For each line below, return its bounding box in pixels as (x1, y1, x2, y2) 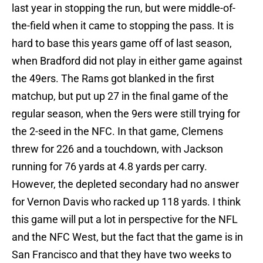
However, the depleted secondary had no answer (12, 178, 239, 191)
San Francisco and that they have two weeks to (12, 248, 231, 261)
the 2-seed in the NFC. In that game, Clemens (12, 125, 223, 138)
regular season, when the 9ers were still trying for (12, 107, 240, 120)
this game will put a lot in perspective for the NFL (12, 213, 238, 226)
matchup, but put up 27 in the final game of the (12, 90, 228, 103)
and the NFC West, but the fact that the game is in (12, 231, 243, 244)
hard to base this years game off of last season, (12, 37, 232, 50)
